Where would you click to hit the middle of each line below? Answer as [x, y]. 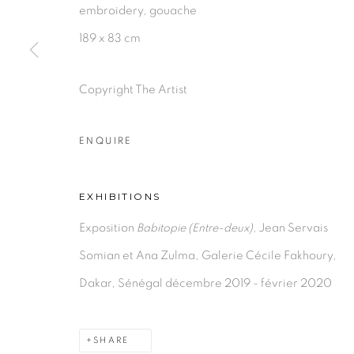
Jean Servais [292, 228]
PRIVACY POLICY [117, 73]
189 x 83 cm [110, 38]
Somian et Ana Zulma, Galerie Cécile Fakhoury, [208, 256]
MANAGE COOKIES [235, 73]
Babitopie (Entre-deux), [196, 228]
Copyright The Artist [133, 90]
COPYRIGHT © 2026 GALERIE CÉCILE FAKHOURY [205, 101]
